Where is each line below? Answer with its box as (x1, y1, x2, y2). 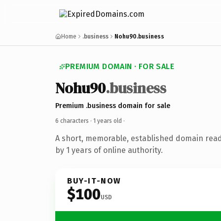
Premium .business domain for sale (55, 101, 170, 110)
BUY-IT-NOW (67, 176, 121, 185)
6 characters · (55, 117, 93, 124)
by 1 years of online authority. (55, 145, 163, 155)
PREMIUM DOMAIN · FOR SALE (65, 62, 174, 71)
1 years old (93, 117, 122, 124)
